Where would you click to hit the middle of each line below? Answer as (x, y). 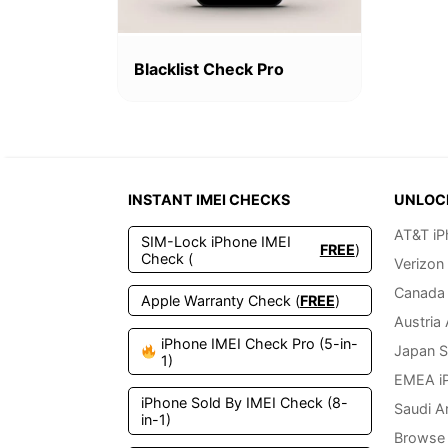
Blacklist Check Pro (209, 68)
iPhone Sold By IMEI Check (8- (244, 403)
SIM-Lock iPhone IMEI (215, 241)
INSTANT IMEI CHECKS (209, 200)
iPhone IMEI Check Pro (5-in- (259, 343)
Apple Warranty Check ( (220, 301)
